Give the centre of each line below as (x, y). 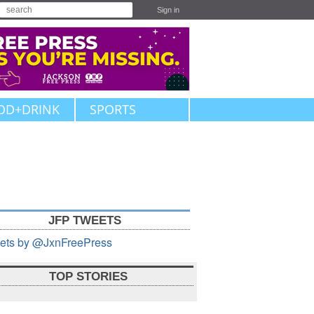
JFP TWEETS (85, 220)
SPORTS (113, 109)
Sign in (168, 10)
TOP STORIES (88, 277)
